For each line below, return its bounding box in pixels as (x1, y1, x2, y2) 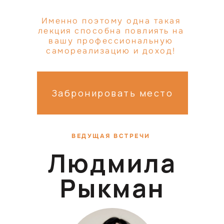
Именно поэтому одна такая (41, 15, 181, 26)
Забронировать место (51, 86, 173, 99)
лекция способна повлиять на (37, 25, 184, 36)
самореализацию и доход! (46, 45, 176, 56)
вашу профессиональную (48, 35, 173, 46)
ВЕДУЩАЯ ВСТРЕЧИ (71, 132, 150, 140)
